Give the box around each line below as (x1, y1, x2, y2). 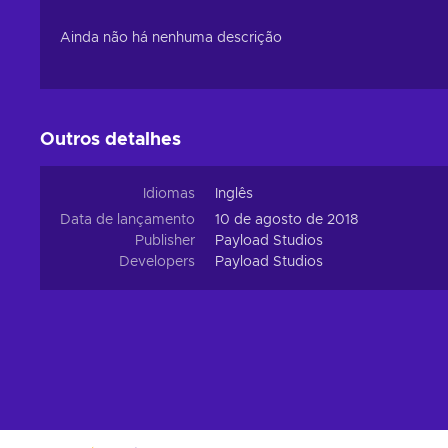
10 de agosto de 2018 (215, 213, 358, 227)
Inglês (215, 187, 253, 201)
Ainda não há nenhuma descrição (60, 31, 282, 45)
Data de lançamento (60, 213, 195, 227)
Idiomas (143, 187, 195, 201)
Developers (119, 255, 195, 269)
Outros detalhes (40, 131, 181, 149)
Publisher (135, 234, 195, 248)
